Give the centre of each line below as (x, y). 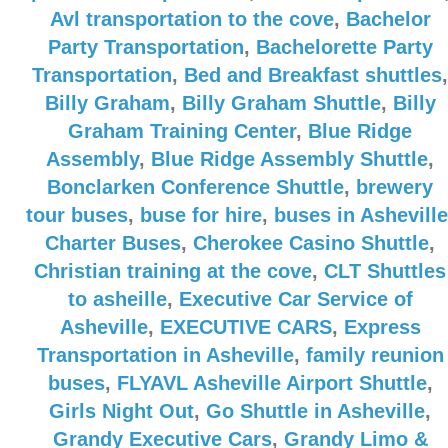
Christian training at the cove (173, 271)
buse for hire (201, 215)
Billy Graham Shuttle (281, 103)
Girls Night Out (121, 411)
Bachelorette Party (344, 47)
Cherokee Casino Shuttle (311, 243)
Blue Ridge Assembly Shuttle (289, 159)
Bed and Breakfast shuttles (313, 75)
